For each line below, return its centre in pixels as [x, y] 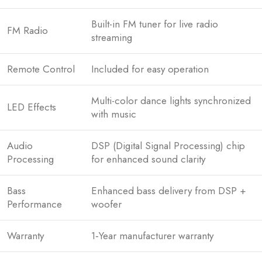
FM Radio [27, 31]
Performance [35, 204]
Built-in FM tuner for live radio [155, 24]
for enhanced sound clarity [148, 159]
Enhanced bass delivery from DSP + [169, 191]
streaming [112, 38]
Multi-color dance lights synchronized [171, 101]
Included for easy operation [150, 69]
